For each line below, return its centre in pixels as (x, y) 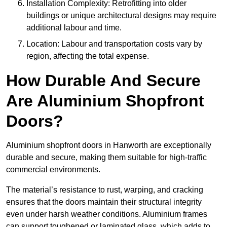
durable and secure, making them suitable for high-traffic (106, 158)
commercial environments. (54, 170)
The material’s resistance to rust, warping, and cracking (105, 190)
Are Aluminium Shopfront (105, 101)
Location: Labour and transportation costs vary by (114, 44)
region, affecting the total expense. (88, 56)
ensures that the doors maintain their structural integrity (104, 202)
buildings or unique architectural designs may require (121, 16)
